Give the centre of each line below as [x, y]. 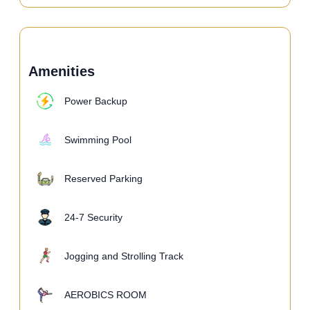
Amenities [62, 72]
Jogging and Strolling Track [124, 256]
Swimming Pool [98, 140]
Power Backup [96, 101]
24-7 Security [93, 218]
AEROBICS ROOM [106, 295]
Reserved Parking [103, 179]
